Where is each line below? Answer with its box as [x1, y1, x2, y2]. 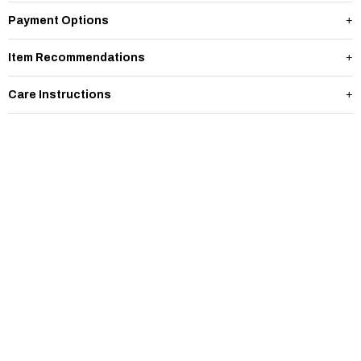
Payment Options [8, 15, 109, 27]
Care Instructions [8, 89, 111, 101]
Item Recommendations [8, 52, 145, 64]
